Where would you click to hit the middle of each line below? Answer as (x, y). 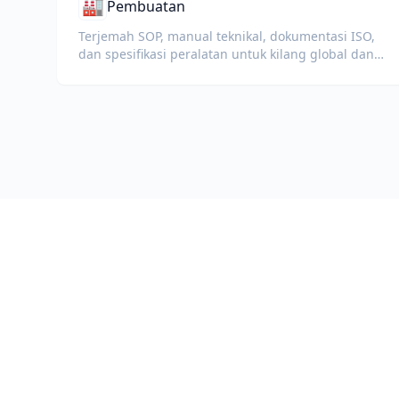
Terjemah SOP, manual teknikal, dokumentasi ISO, (227, 36)
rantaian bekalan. (131, 72)
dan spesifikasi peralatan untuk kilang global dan (226, 54)
